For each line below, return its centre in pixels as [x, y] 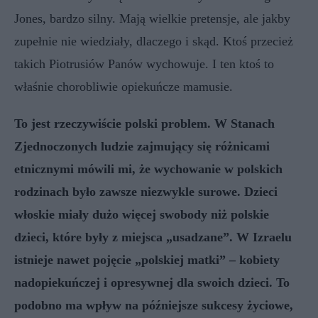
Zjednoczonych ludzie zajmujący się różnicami [142, 146]
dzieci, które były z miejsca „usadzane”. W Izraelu [153, 237]
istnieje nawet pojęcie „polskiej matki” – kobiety [147, 259]
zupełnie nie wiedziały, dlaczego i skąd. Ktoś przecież [154, 41]
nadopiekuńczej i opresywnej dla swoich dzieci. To [152, 282]
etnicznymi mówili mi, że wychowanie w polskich [148, 169]
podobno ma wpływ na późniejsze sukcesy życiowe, [154, 305]
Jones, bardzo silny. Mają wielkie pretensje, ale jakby [152, 18]
